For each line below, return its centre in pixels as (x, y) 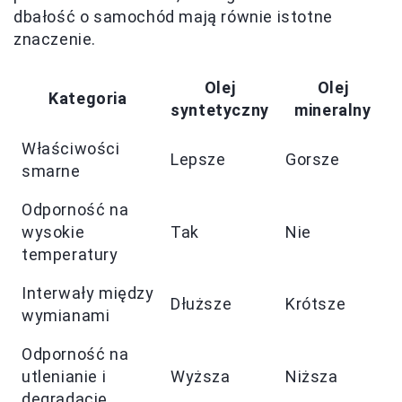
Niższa (312, 376)
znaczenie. (55, 39)
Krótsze (316, 304)
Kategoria (88, 98)
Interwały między (88, 293)
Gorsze (313, 159)
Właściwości (71, 149)
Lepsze (198, 159)
